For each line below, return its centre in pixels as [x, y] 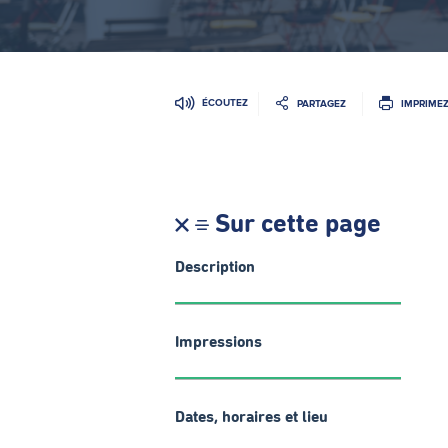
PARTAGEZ [321, 103]
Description [215, 267]
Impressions [218, 342]
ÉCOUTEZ [225, 102]
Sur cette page [298, 225]
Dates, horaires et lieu [251, 417]
